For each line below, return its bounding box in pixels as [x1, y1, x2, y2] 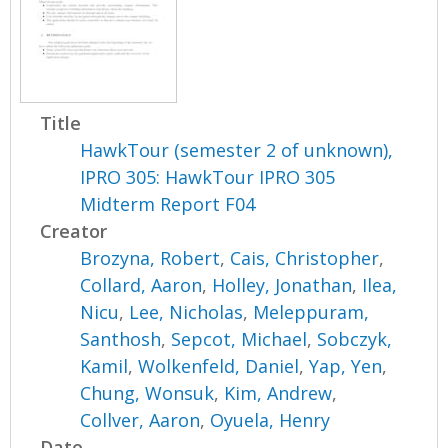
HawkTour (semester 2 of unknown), [80, 137, 394, 162]
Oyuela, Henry [210, 407, 331, 432]
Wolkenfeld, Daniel [138, 353, 300, 378]
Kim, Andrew [224, 380, 333, 405]
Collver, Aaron [80, 407, 201, 432]
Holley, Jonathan [212, 272, 353, 297]
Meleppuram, [253, 299, 370, 324]
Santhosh [80, 326, 162, 351]
